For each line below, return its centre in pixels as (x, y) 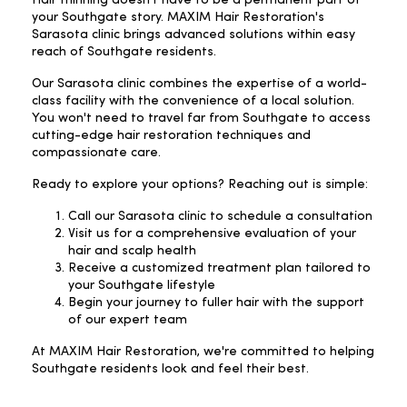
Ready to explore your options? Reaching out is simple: (200, 184)
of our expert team (128, 319)
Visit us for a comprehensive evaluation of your (212, 233)
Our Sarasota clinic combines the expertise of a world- (199, 83)
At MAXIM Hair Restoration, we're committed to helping (203, 351)
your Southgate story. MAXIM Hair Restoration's (178, 17)
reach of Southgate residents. (126, 51)
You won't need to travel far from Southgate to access (201, 118)
